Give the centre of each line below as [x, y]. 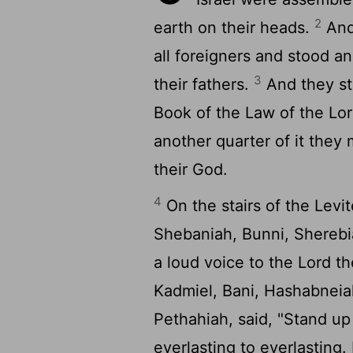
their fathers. [204, 84]
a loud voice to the [226, 262]
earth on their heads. [234, 28]
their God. [191, 169]
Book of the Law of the [242, 113]
